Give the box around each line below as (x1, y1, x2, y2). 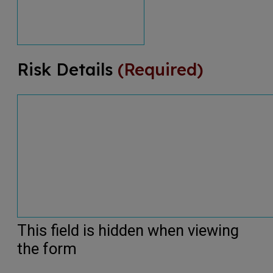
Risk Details (17, 58, 113, 80)
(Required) (118, 58, 204, 80)
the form (17, 239, 77, 258)
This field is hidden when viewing (17, 221, 239, 239)
